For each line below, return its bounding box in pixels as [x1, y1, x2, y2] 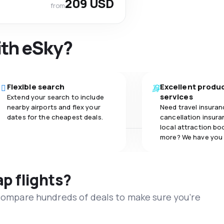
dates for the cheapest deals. [7, 112, 103, 121]
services [160, 91, 193, 102]
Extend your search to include [7, 92, 104, 101]
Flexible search [7, 81, 65, 92]
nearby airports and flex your [7, 102, 100, 111]
